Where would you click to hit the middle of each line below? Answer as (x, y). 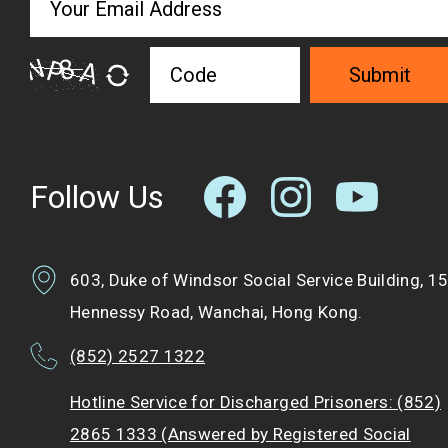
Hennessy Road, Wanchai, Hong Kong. (216, 312)
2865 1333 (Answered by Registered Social (240, 434)
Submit (380, 75)
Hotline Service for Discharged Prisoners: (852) (255, 402)
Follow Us (97, 197)
